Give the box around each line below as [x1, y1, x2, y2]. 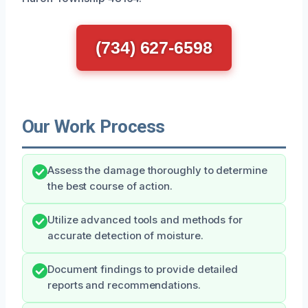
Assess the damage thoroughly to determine [47, 164, 267, 177]
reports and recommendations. [47, 278, 201, 291]
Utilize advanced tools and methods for [47, 213, 243, 226]
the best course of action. [47, 179, 173, 192]
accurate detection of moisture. [47, 229, 203, 242]
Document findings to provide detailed [47, 263, 239, 276]
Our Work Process [22, 115, 165, 137]
